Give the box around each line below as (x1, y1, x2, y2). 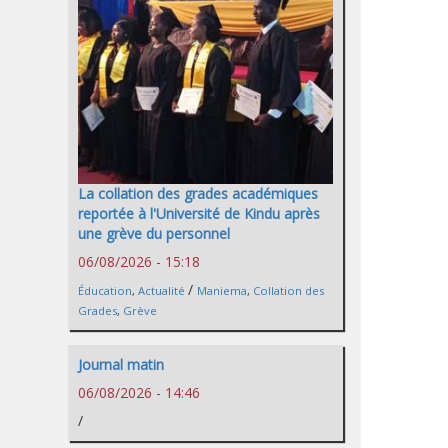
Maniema (197, 283, 247, 299)
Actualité (138, 283, 185, 299)
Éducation (78, 283, 132, 299)
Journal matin (78, 355, 164, 375)
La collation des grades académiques (78, 184, 318, 204)
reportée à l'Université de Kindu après (78, 204, 320, 224)
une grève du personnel (78, 224, 230, 244)
